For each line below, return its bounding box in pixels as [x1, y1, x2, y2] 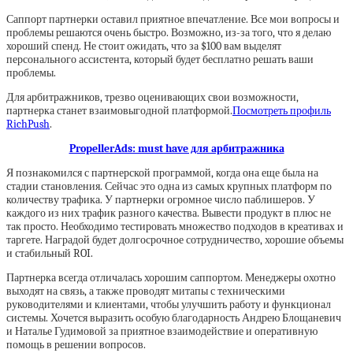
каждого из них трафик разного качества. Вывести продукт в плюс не [6, 206, 331, 220]
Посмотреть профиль [232, 104, 331, 117]
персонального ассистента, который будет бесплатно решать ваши [6, 53, 314, 66]
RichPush [6, 117, 50, 131]
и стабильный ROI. [6, 247, 93, 260]
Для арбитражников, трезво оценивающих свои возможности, [6, 91, 299, 104]
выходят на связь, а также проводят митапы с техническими [6, 284, 285, 298]
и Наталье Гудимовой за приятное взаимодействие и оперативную [6, 325, 318, 338]
